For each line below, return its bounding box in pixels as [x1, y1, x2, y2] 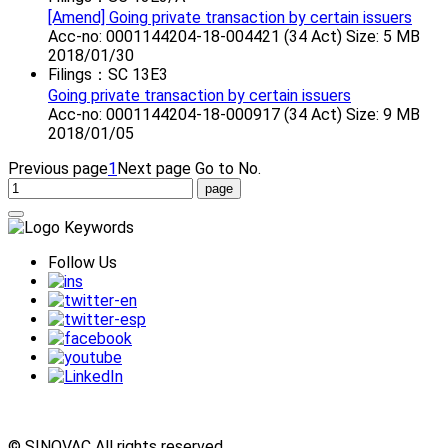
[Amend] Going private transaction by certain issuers [48, 8, 412, 28]
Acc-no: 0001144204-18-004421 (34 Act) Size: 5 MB [48, 27, 420, 47]
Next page [117, 159, 191, 179]
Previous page [8, 159, 108, 179]
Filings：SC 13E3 [48, 65, 168, 85]
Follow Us [48, 253, 117, 273]
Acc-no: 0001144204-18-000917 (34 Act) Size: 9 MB [48, 105, 420, 125]
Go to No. [195, 159, 261, 179]
